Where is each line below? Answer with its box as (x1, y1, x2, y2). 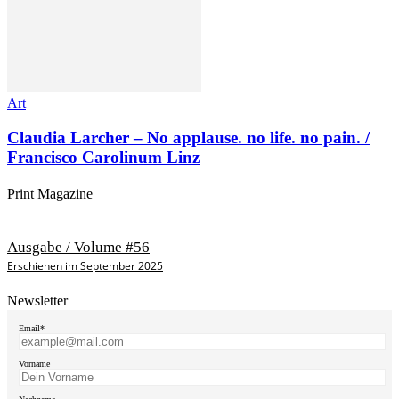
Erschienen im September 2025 (7, 257, 163, 273)
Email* (19, 323, 45, 334)
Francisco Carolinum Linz (7, 148, 199, 167)
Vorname (19, 359, 50, 370)
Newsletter (7, 292, 68, 308)
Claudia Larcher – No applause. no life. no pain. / (7, 128, 370, 148)
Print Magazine (7, 186, 93, 202)
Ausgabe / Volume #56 (7, 238, 150, 256)
